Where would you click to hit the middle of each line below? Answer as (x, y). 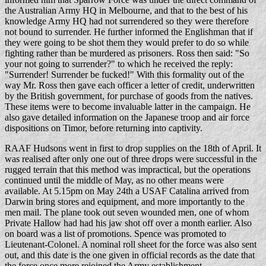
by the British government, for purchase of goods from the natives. (129, 96)
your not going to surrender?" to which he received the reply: (119, 64)
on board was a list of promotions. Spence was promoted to (115, 234)
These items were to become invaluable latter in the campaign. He (128, 107)
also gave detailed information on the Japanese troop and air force (127, 117)
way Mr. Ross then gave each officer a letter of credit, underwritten (130, 85)
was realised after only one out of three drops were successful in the (131, 159)
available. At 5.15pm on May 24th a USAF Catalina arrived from (127, 191)
